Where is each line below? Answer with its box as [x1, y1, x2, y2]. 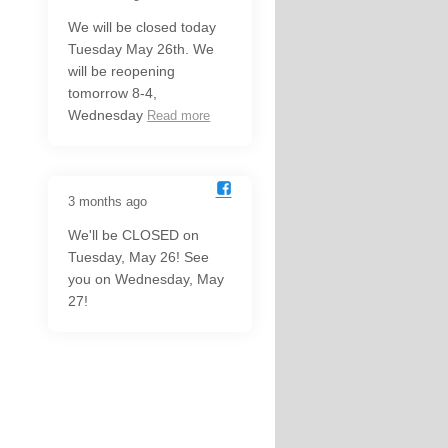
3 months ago [68, 194, 148, 210]
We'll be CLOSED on [68, 227, 200, 244]
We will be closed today [68, 19, 217, 36]
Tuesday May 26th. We [68, 41, 215, 58]
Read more [147, 108, 211, 124]
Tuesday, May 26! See [68, 249, 210, 266]
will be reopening [68, 63, 176, 80]
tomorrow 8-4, [68, 85, 158, 102]
